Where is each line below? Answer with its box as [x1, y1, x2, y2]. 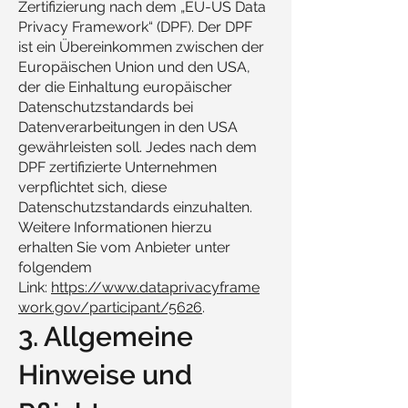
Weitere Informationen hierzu [18, 219, 212, 236]
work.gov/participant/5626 [18, 299, 202, 316]
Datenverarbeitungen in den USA [18, 118, 238, 136]
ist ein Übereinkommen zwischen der [18, 38, 264, 56]
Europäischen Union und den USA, [18, 58, 250, 76]
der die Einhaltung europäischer [18, 78, 232, 96]
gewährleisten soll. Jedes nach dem [18, 138, 257, 156]
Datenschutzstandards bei [18, 98, 193, 116]
